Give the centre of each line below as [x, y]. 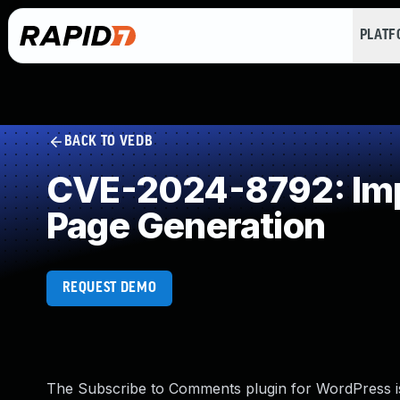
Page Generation [186, 225]
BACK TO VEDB [108, 142]
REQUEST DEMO [109, 288]
